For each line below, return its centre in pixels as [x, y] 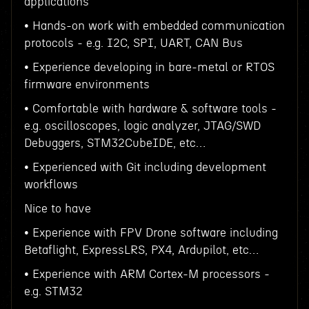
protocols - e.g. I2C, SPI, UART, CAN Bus [133, 43]
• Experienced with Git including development [145, 167]
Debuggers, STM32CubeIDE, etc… [114, 143]
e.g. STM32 [53, 291]
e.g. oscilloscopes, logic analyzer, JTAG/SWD [142, 126]
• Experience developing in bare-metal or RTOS [149, 67]
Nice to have [57, 209]
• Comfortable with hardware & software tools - [150, 109]
